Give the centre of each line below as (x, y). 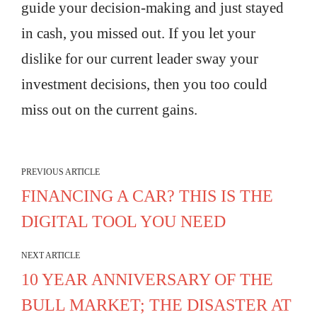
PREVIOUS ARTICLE (60, 172)
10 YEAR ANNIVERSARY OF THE (147, 279)
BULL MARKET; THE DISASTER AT (156, 305)
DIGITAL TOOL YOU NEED (123, 221)
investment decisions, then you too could (144, 84)
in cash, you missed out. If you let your (138, 33)
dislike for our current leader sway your (140, 59)
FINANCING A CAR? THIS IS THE (147, 196)
